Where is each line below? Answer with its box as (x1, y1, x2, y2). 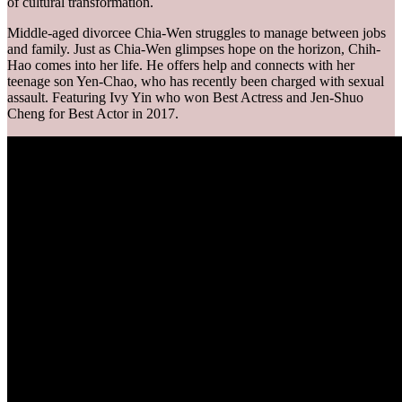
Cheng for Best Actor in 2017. (7, 105, 179, 121)
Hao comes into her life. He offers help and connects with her (7, 57, 354, 73)
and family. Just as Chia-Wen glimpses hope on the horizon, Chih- (7, 40, 380, 57)
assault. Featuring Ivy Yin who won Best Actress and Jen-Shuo (7, 89, 363, 105)
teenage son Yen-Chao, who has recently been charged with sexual (7, 73, 384, 89)
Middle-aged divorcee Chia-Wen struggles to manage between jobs (7, 24, 386, 40)
